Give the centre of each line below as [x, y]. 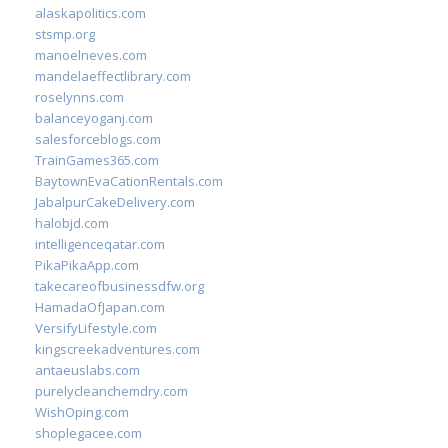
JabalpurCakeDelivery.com [115, 202]
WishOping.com [82, 412]
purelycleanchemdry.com [111, 391]
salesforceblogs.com [98, 139]
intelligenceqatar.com [100, 244]
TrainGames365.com [97, 160]
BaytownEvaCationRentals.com [129, 181]
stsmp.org [65, 34]
